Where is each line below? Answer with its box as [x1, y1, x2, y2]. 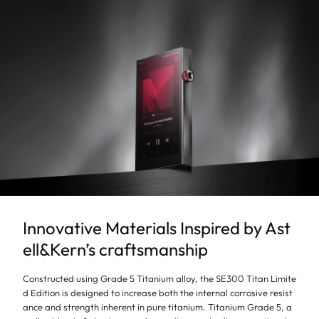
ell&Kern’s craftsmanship [23, 238, 208, 260]
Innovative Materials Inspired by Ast [23, 216, 291, 239]
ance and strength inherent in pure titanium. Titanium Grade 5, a [23, 300, 292, 313]
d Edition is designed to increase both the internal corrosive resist [23, 286, 293, 298]
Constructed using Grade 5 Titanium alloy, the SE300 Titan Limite [23, 272, 296, 284]
